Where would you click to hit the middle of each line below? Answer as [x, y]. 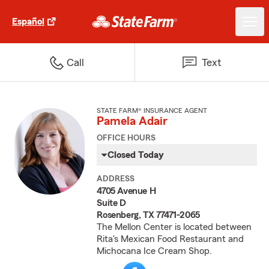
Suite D [111, 203]
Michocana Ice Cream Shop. [155, 251]
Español [28, 22]
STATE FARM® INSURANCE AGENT [152, 110]
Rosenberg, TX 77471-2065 [148, 215]
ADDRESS [116, 179]
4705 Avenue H [126, 191]
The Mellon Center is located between [174, 227]
